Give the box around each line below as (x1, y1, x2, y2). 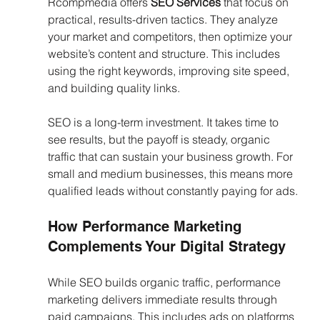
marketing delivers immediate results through (47, 292, 280, 307)
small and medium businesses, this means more (47, 166, 296, 181)
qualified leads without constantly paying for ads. (47, 184, 298, 199)
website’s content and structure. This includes (47, 46, 283, 61)
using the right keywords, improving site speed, (47, 64, 292, 79)
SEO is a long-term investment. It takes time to (47, 115, 281, 130)
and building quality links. (47, 81, 180, 96)
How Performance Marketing (47, 218, 246, 236)
